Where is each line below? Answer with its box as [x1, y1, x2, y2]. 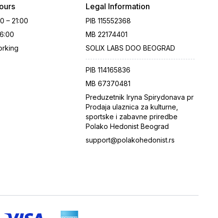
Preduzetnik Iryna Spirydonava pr [86, 93, 194, 101]
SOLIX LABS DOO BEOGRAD [86, 44, 175, 52]
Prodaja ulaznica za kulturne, [86, 103, 178, 111]
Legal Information [86, 1, 150, 11]
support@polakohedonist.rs [86, 136, 175, 144]
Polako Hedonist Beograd [86, 122, 169, 130]
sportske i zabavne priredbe [86, 112, 178, 121]
